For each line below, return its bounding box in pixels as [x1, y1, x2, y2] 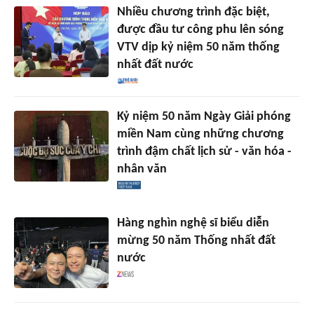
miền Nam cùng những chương [116, 128, 284, 142]
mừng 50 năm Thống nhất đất [116, 234, 275, 248]
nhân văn [116, 163, 167, 177]
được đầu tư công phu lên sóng [116, 23, 284, 37]
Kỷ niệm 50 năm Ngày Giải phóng [116, 110, 291, 124]
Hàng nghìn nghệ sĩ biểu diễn [116, 217, 269, 231]
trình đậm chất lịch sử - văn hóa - [116, 145, 292, 159]
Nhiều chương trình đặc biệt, [116, 6, 270, 20]
